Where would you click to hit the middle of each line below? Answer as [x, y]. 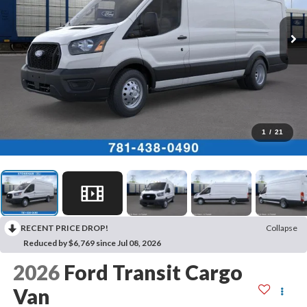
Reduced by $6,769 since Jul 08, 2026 [92, 243]
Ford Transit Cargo [153, 272]
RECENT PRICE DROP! [64, 228]
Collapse [282, 228]
